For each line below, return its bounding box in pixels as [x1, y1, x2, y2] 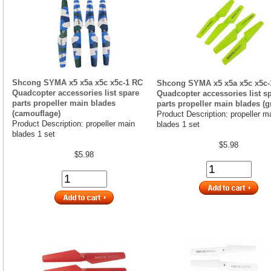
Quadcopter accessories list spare [12, 88, 139, 97]
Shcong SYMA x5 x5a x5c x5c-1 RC [12, 77, 143, 87]
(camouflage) [12, 108, 60, 118]
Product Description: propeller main [12, 119, 135, 128]
